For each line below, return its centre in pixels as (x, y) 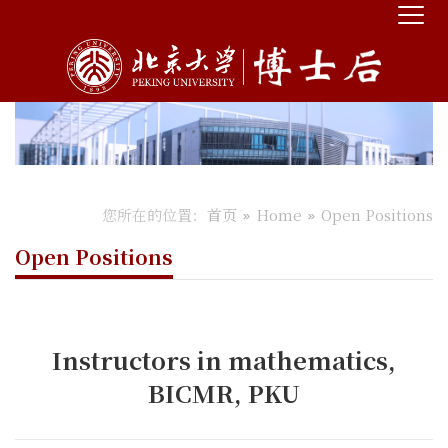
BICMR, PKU (224, 392)
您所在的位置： (154, 214)
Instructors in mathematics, (224, 359)
